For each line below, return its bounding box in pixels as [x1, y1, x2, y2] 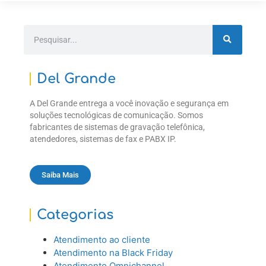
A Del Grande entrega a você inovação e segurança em [30, 98, 229, 108]
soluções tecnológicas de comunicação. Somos [30, 110, 203, 120]
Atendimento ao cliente [53, 234, 150, 246]
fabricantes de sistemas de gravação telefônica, [30, 122, 205, 132]
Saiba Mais [42, 170, 79, 180]
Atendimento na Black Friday [53, 247, 173, 259]
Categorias [37, 207, 113, 223]
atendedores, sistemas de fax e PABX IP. [30, 134, 176, 144]
